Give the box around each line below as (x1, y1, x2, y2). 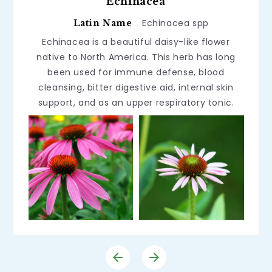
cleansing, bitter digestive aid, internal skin (38, 81, 234, 93)
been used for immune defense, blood (47, 66, 225, 78)
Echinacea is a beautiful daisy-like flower (42, 35, 230, 48)
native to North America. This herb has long (36, 50, 236, 63)
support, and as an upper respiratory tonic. (38, 96, 234, 109)
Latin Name (73, 17, 132, 29)
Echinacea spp (142, 16, 209, 29)
